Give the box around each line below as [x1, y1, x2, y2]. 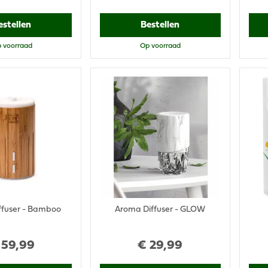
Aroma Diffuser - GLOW [115, 205, 206, 214]
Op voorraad [139, 42, 181, 49]
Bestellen [141, 20, 180, 29]
